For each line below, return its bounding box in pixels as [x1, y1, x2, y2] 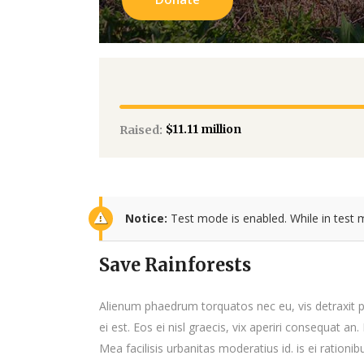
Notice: [125, 210, 167, 227]
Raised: [119, 123, 162, 138]
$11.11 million [166, 122, 241, 137]
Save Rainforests [99, 253, 251, 277]
